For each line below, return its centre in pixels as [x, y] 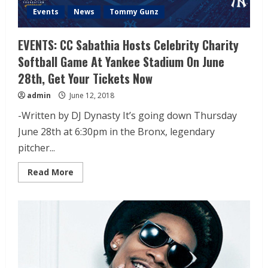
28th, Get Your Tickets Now [85, 79]
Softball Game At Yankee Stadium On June [121, 62]
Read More [51, 172]
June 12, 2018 [91, 96]
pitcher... [36, 148]
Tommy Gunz [134, 12]
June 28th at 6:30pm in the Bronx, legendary [116, 132]
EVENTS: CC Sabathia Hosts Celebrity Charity [128, 45]
